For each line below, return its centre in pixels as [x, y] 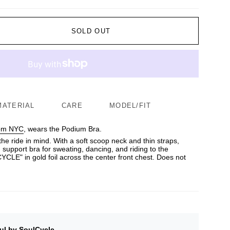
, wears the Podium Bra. [63, 129]
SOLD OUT [91, 31]
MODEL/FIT [130, 106]
